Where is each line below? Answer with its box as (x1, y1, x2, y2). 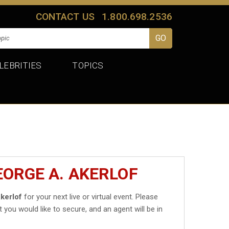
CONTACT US (35, 10, 95, 22)
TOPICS (72, 60, 104, 71)
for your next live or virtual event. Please (22, 192, 158, 201)
